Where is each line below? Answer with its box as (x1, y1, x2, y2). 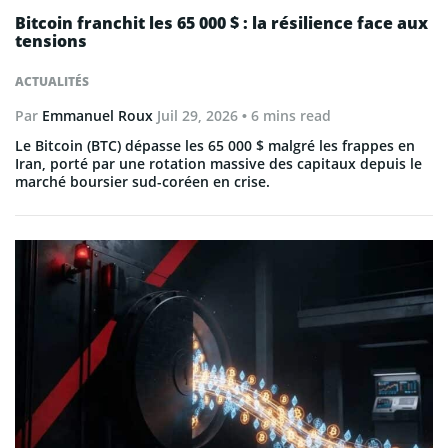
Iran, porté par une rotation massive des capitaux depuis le (15, 153, 422, 173)
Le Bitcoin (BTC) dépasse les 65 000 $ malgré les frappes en (15, 135, 415, 155)
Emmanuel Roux (42, 105, 153, 125)
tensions (15, 29, 87, 52)
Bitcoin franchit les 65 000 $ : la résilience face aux (15, 11, 428, 34)
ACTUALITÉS (15, 72, 89, 90)
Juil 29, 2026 (157, 105, 238, 125)
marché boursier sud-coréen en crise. (15, 171, 270, 191)
